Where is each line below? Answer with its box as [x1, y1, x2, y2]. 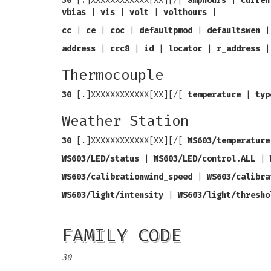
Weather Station [62, 113, 189, 129]
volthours [163, 7, 207, 18]
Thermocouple [62, 67, 163, 83]
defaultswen [207, 25, 260, 36]
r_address [217, 44, 260, 54]
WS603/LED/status [62, 154, 139, 164]
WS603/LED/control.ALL [154, 154, 255, 164]
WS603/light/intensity [62, 190, 163, 200]
